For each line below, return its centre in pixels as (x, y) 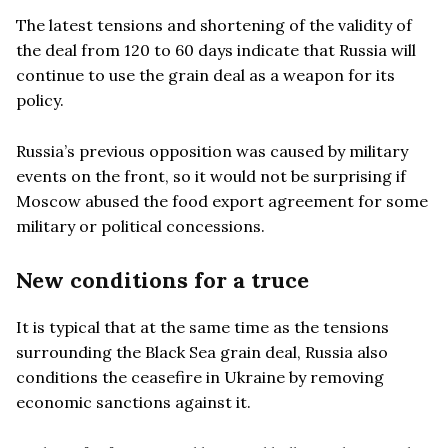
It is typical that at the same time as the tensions (202, 326)
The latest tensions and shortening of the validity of (214, 24)
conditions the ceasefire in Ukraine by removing (200, 376)
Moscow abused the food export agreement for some (222, 200)
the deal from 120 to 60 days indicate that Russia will (216, 49)
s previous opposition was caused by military (237, 150)
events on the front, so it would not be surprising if (211, 175)
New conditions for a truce (162, 279)
